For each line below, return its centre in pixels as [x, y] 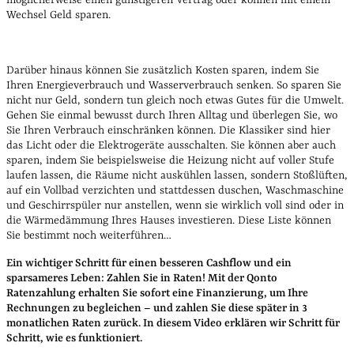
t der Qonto [249, 279]
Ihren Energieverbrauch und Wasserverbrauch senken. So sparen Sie [174, 86]
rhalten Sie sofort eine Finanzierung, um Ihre [196, 294]
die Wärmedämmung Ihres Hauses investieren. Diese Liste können [169, 221]
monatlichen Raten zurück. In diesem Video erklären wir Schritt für [173, 324]
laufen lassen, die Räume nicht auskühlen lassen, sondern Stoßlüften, [177, 176]
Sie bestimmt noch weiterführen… [89, 236]
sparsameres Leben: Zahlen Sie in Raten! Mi [114, 279]
